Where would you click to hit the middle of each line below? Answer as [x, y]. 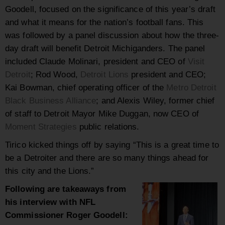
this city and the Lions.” [50, 171]
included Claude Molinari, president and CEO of [96, 62]
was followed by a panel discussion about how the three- [112, 35]
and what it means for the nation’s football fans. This [104, 22]
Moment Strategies [41, 127]
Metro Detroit [191, 88]
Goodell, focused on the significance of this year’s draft [110, 9]
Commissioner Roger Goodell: [67, 215]
